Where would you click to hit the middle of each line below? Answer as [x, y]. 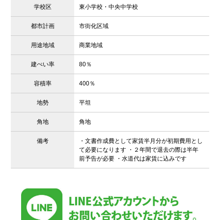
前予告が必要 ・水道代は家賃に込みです [133, 159]
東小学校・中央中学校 [109, 7]
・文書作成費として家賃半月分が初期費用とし [141, 141]
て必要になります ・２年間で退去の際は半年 [139, 150]
